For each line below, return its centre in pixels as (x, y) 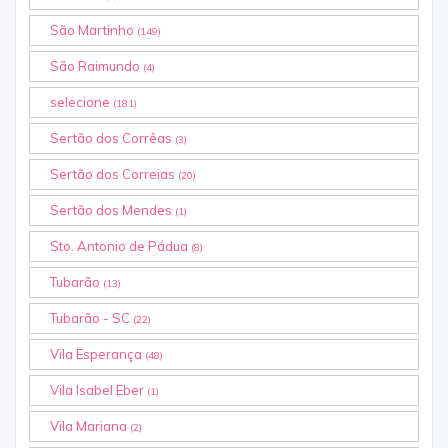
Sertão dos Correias (114, 174)
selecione (81, 102)
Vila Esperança (97, 354)
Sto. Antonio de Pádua (120, 246)
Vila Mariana (90, 426)
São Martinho (93, 30)
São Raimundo (96, 66)
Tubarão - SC (91, 318)
